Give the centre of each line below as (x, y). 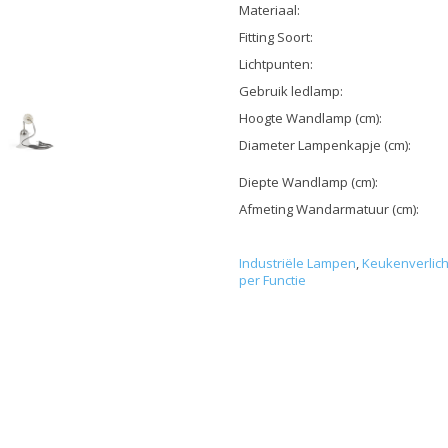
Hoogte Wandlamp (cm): (310, 118)
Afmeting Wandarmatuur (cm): (329, 209)
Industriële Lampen (297, 263)
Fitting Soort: (276, 37)
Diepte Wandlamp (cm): (308, 182)
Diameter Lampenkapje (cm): (325, 145)
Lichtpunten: (276, 64)
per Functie (272, 280)
